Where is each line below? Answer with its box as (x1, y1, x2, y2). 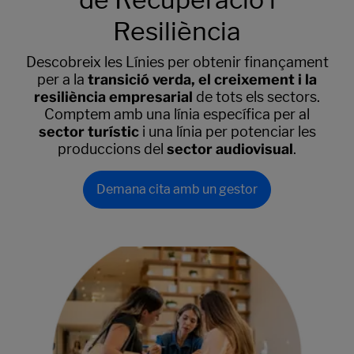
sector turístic (38, 123, 139, 140)
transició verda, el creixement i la (85, 71, 317, 88)
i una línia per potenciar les (138, 123, 316, 140)
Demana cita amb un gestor (96, 182, 258, 197)
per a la (37, 71, 85, 88)
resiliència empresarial (34, 88, 196, 105)
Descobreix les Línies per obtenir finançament (25, 54, 329, 70)
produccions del (58, 141, 167, 157)
